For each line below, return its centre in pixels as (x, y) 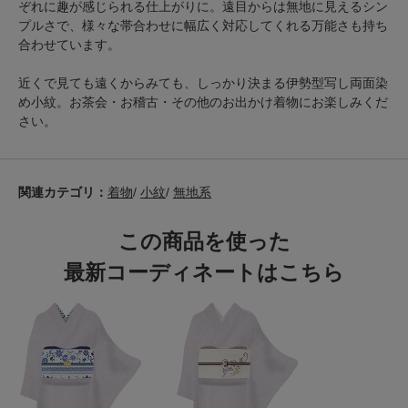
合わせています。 (69, 45)
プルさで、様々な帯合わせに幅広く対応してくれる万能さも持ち (203, 25)
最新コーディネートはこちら (204, 272)
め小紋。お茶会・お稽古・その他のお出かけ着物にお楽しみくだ (203, 102)
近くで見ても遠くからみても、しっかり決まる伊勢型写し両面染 (203, 83)
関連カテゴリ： (63, 192)
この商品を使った (204, 241)
